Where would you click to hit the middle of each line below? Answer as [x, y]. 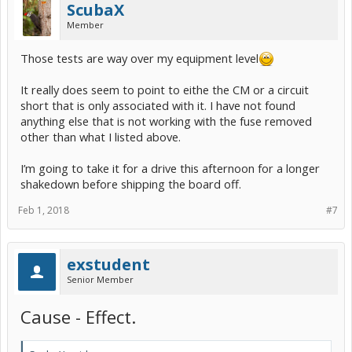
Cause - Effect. [78, 316]
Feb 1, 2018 [44, 210]
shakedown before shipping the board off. [131, 183]
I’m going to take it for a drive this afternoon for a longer [170, 168]
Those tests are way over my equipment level [139, 58]
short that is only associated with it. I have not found [158, 105]
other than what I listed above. [101, 136]
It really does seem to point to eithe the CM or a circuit [165, 89]
